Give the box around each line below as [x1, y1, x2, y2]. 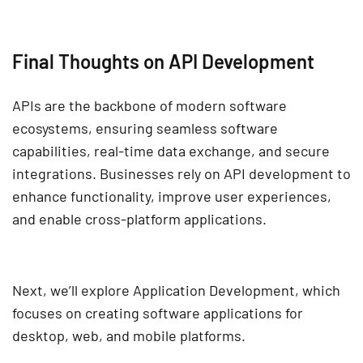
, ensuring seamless [88, 119, 220, 138]
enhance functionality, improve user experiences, [12, 187, 331, 206]
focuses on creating [12, 304, 143, 322]
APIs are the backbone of [12, 96, 176, 115]
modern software [176, 96, 287, 115]
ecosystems [12, 119, 88, 138]
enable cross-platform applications [39, 210, 263, 228]
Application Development [133, 281, 295, 300]
